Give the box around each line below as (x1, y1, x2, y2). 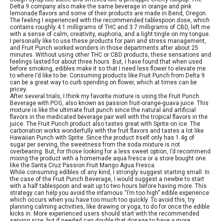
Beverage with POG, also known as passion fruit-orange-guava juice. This (10, 99, 209, 107)
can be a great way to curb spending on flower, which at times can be (10, 78, 197, 86)
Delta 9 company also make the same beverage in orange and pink (10, 2, 191, 10)
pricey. (10, 85, 27, 93)
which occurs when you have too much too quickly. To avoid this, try (10, 196, 195, 203)
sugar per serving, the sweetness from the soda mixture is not (10, 141, 180, 148)
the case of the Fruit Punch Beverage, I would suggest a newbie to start (10, 175, 204, 183)
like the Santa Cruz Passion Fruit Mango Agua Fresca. (10, 161, 156, 169)
